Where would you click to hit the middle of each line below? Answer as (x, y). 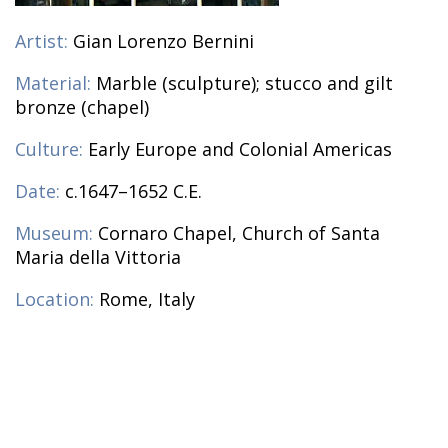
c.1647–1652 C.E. (133, 191)
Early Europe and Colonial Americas (240, 149)
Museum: (54, 233)
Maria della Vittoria (98, 257)
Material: (53, 83)
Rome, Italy (147, 299)
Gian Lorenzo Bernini (163, 41)
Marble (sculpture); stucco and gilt (244, 83)
